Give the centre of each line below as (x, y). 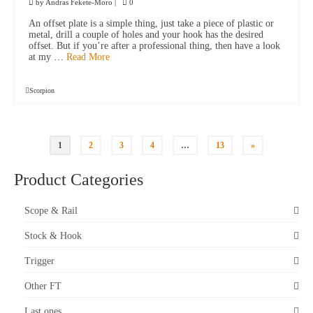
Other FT (43, 286)
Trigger (39, 261)
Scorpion (42, 91)
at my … (48, 57)
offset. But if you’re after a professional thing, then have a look (154, 46)
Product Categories (79, 180)
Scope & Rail (51, 211)
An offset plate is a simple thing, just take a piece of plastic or (151, 24)
